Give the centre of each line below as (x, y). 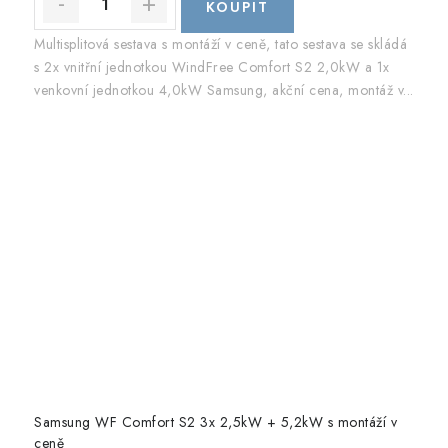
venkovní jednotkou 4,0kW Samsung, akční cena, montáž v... (224, 90)
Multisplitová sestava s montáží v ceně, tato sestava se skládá (220, 44)
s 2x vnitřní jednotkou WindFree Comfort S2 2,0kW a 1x (212, 67)
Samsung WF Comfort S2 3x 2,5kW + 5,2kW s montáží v (215, 422)
